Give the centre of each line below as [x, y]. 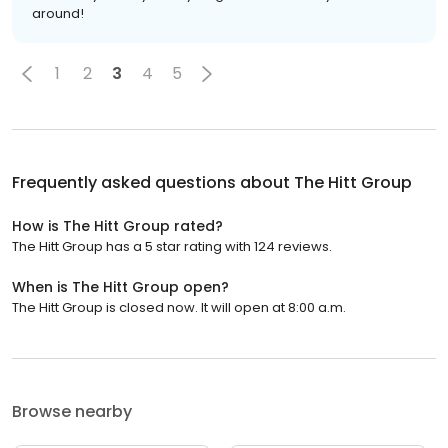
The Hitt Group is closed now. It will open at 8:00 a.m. [179, 307]
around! [58, 13]
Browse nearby [72, 411]
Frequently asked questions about [153, 182]
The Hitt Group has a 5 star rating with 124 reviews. [172, 246]
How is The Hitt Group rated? [117, 225]
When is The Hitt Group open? [120, 286]
